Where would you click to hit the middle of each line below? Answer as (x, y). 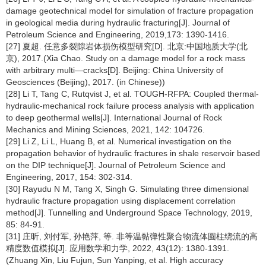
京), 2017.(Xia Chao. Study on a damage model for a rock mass (126, 58)
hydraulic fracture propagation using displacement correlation (121, 201)
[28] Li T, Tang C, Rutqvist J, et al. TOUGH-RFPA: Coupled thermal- (132, 94)
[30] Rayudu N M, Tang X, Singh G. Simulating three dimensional (127, 189)
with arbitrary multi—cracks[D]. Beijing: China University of (115, 70)
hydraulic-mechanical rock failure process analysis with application (130, 106)
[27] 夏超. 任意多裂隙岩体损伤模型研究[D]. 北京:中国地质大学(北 (127, 46)
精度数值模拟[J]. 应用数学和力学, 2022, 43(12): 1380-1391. (118, 248)
